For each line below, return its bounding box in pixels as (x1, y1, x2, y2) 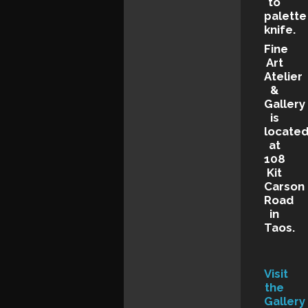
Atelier (264, 69, 303, 84)
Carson (264, 179, 305, 194)
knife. (264, 22, 296, 36)
